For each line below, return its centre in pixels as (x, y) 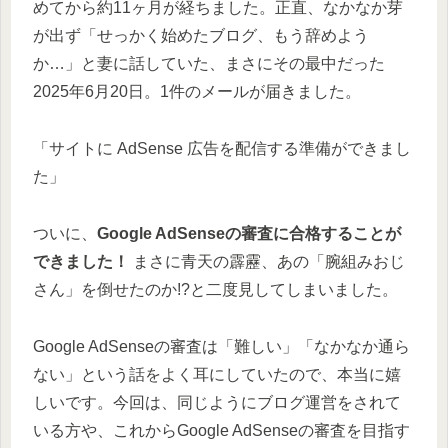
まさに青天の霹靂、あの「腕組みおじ (267, 262)
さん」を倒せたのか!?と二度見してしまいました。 (215, 290)
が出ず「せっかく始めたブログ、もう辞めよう (201, 36)
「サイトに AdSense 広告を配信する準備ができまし (222, 149)
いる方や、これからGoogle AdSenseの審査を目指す (221, 430)
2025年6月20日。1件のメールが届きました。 (197, 92)
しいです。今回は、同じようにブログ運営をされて (217, 402)
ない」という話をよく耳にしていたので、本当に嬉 (217, 374)
